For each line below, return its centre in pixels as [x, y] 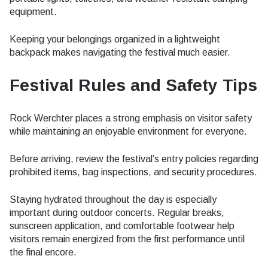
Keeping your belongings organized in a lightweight [115, 39]
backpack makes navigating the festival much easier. [120, 52]
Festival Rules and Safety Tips [133, 85]
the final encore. [43, 252]
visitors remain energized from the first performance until [127, 239]
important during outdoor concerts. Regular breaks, [117, 213]
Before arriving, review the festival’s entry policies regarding [134, 159]
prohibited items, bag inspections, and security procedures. [133, 172]
